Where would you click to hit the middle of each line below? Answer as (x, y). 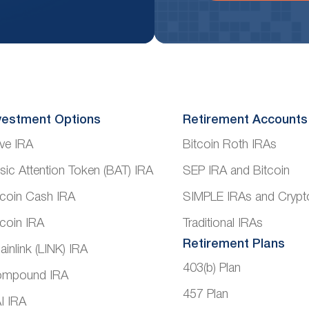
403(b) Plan (211, 268)
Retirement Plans (233, 244)
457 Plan (205, 294)
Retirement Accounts (245, 120)
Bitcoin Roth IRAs (229, 144)
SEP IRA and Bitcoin (236, 171)
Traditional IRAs (222, 223)
